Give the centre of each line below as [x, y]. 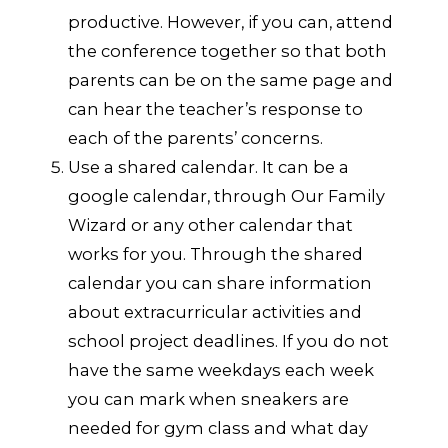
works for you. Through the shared [216, 253]
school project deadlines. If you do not [229, 340]
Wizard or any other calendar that [211, 224]
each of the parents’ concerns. [196, 137]
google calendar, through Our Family [227, 195]
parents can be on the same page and [231, 79]
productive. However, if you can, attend [231, 21]
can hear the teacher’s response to [216, 108]
